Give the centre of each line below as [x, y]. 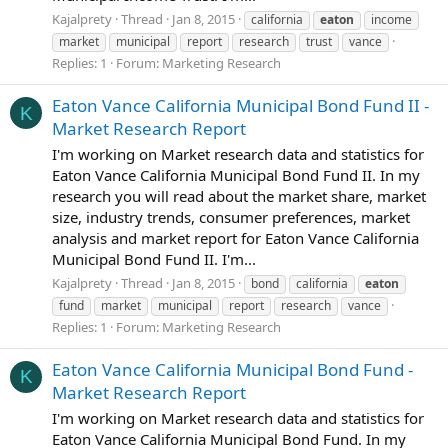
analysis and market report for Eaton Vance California [235, 238]
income [391, 20]
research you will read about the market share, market [239, 196]
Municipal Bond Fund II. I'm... [154, 259]
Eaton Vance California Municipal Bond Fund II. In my [236, 175]
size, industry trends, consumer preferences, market [231, 217]
